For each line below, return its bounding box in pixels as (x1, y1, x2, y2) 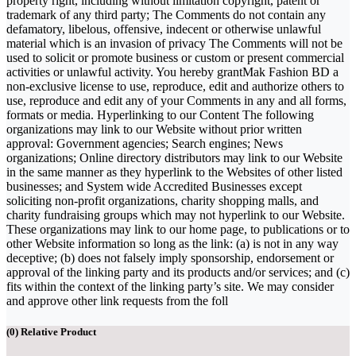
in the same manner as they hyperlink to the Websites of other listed (6, 164, 342, 179)
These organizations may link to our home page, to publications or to (6, 222, 350, 236)
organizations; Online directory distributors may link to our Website (6, 150, 342, 164)
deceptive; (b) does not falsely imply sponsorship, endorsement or (6, 250, 334, 265)
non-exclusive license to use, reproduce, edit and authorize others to (6, 79, 344, 93)
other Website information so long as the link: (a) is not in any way (6, 236, 339, 250)
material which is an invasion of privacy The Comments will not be (6, 36, 342, 50)
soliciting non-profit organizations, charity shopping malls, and (6, 193, 319, 207)
